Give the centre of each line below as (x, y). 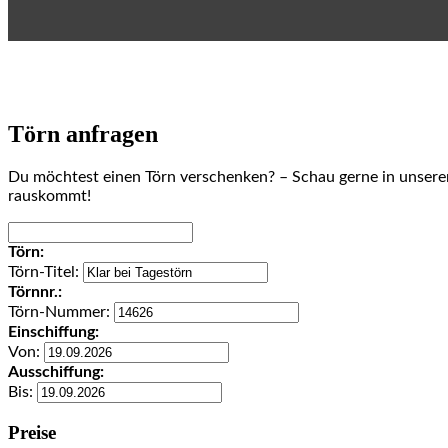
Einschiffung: (53, 332)
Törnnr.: (35, 292)
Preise (32, 432)
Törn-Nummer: (61, 312)
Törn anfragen (83, 134)
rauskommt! (49, 196)
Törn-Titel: (45, 272)
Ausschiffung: (56, 372)
